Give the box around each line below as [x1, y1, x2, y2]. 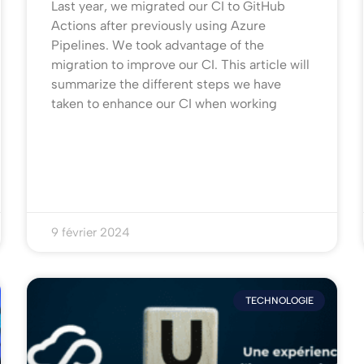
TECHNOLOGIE [245, 295, 314, 307]
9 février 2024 [51, 225, 131, 240]
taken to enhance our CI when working [51, 96, 278, 112]
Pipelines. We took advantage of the [51, 37, 265, 54]
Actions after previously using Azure [51, 18, 266, 34]
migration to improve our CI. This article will [51, 57, 310, 73]
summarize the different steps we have [51, 76, 282, 93]
